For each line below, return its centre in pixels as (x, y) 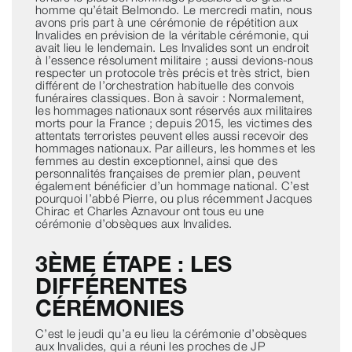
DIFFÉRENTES (111, 286)
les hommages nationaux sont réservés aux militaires (174, 110)
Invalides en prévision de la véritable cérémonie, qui (172, 35)
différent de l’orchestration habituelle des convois (165, 85)
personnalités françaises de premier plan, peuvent (168, 173)
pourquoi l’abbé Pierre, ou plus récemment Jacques (174, 198)
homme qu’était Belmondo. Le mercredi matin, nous (173, 10)
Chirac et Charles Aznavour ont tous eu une (150, 211)
